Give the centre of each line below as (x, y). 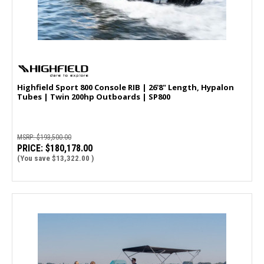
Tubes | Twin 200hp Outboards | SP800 (94, 97)
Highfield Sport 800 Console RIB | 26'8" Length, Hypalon (126, 88)
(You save (34, 159)
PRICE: (30, 148)
